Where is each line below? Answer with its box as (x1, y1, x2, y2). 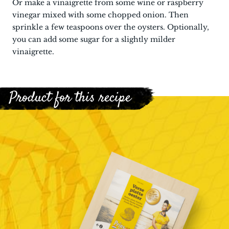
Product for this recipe (9, 88, 131, 108)
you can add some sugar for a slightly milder (12, 35, 175, 44)
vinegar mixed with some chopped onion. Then (12, 10, 189, 19)
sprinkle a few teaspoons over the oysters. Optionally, (12, 22, 209, 32)
